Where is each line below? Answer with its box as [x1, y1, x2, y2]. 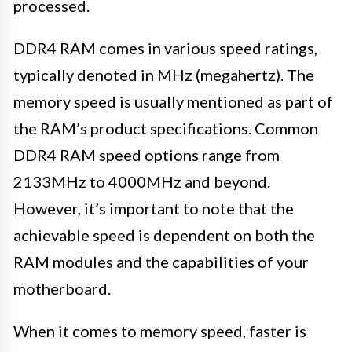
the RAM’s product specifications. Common [13, 119, 318, 138]
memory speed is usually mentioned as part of [13, 92, 333, 112]
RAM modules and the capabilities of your [13, 252, 309, 272]
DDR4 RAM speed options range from [13, 145, 280, 165]
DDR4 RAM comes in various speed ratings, [13, 38, 317, 58]
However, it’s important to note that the [13, 199, 294, 218]
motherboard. [13, 279, 111, 299]
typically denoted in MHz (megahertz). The [13, 65, 314, 85]
